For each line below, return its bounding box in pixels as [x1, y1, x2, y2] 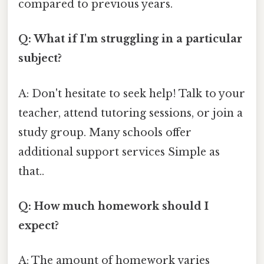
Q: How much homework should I [18, 199, 209, 213]
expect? [18, 219, 59, 232]
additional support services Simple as [18, 145, 220, 159]
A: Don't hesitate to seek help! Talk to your [18, 87, 245, 100]
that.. [18, 164, 44, 178]
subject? [18, 52, 62, 65]
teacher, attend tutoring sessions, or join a [18, 106, 243, 120]
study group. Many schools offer [18, 126, 192, 139]
